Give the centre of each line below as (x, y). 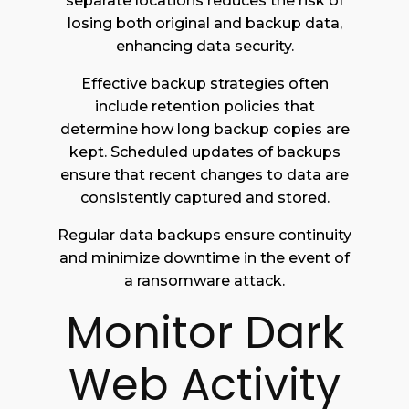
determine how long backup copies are (204, 129)
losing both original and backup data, (204, 23)
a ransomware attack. (204, 280)
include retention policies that (204, 106)
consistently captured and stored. (204, 197)
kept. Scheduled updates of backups (204, 152)
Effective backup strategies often (204, 83)
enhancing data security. (204, 46)
